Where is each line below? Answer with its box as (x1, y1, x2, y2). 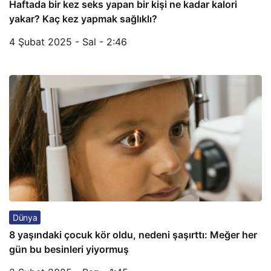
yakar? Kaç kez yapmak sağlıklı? (9, 13, 157, 25)
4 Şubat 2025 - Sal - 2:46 (9, 36, 127, 48)
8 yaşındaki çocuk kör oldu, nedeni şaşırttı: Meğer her (9, 229, 257, 241)
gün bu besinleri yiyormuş (9, 243, 129, 255)
